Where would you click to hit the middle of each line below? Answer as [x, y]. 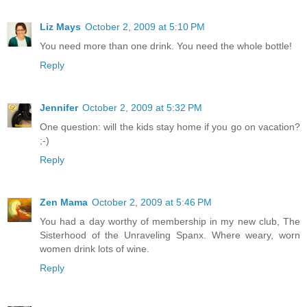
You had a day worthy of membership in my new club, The [170, 222]
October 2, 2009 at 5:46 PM [152, 202]
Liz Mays [60, 27]
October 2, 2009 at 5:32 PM [142, 108]
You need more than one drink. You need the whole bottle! [166, 46]
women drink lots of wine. [95, 249]
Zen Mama [64, 202]
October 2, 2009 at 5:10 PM [145, 27]
